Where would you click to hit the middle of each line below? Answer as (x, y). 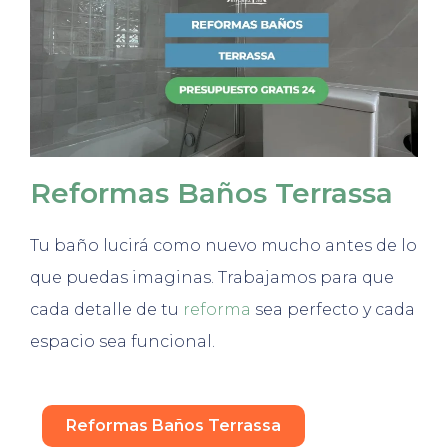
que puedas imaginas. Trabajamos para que (212, 278)
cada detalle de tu (106, 310)
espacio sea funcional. (122, 342)
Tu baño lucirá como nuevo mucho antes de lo (223, 246)
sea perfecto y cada (333, 310)
